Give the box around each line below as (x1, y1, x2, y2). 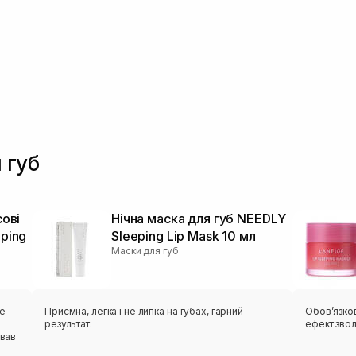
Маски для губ (111, 245, 179, 257)
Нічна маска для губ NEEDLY (111, 211, 286, 227)
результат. (44, 318, 92, 331)
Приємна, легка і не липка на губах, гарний (44, 305, 243, 318)
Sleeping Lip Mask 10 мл (111, 228, 256, 245)
